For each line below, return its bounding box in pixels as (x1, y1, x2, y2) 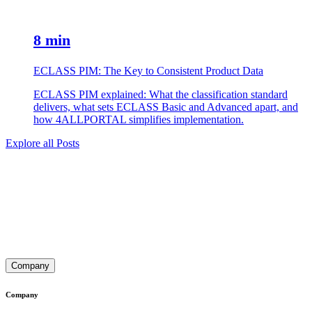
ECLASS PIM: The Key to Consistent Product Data (33, 65, 263, 77)
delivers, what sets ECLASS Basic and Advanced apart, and (33, 101, 298, 114)
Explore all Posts (6, 137, 79, 150)
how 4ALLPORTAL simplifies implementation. (33, 114, 244, 126)
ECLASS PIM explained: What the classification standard (33, 88, 288, 101)
